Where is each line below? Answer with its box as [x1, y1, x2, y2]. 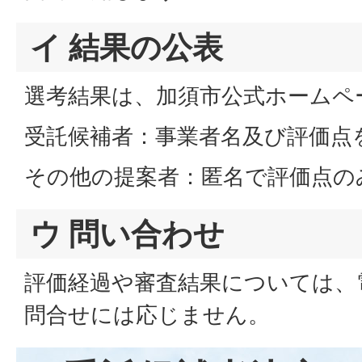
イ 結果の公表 [30, 28, 223, 65]
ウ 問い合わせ [30, 215, 225, 252]
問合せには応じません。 [24, 301, 270, 328]
